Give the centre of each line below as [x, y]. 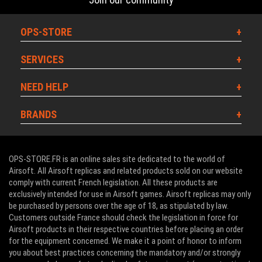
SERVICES [42, 59]
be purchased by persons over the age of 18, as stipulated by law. [119, 206]
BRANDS [39, 114]
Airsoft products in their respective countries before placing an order [126, 229]
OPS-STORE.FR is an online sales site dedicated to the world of [117, 159]
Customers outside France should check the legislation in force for [123, 218]
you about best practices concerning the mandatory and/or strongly [125, 253]
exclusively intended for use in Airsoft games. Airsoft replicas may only [130, 194]
